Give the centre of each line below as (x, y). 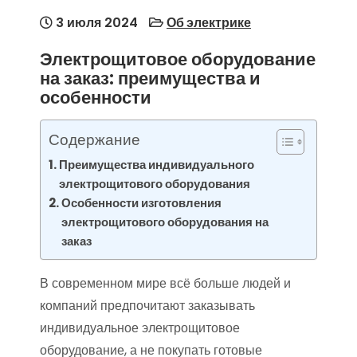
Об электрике (209, 23)
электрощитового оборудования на (165, 222)
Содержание (94, 140)
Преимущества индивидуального (157, 165)
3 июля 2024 (95, 23)
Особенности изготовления (142, 203)
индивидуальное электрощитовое (140, 328)
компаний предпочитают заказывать (147, 306)
